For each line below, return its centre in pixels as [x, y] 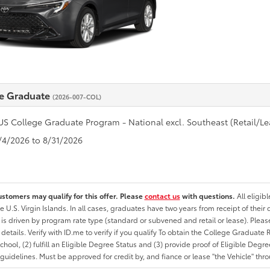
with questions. [208, 196]
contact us [162, 196]
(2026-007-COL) [77, 97]
